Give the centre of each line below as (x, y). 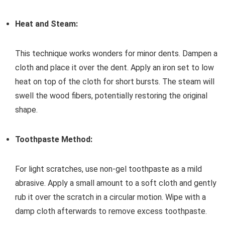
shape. (26, 110)
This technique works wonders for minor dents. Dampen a (116, 53)
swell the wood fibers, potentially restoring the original (111, 96)
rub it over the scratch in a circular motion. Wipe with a (110, 197)
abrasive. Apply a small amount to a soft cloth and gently (116, 183)
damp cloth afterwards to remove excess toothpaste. (111, 211)
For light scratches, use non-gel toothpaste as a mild (108, 169)
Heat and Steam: (46, 24)
